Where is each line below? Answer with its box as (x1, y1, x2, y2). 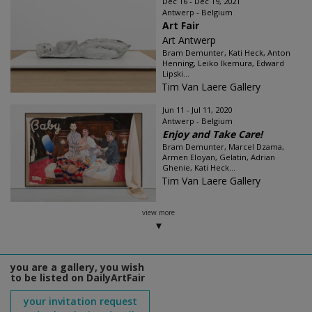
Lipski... (162, 68, 189, 79)
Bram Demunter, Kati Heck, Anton (162, 47, 290, 58)
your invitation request (23, 294, 137, 308)
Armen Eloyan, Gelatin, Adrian (162, 151, 275, 162)
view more (141, 207, 175, 217)
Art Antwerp (162, 33, 216, 47)
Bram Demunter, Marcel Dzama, (162, 141, 284, 152)
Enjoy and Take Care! (162, 127, 263, 141)
